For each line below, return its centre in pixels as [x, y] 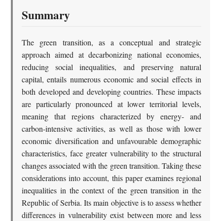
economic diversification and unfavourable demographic [111, 141]
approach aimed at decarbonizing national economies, [111, 55]
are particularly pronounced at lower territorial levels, [111, 104]
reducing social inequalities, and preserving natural [111, 67]
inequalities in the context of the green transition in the [111, 190]
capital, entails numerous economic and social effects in [111, 79]
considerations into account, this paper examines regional [111, 178]
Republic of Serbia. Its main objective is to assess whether [111, 203]
